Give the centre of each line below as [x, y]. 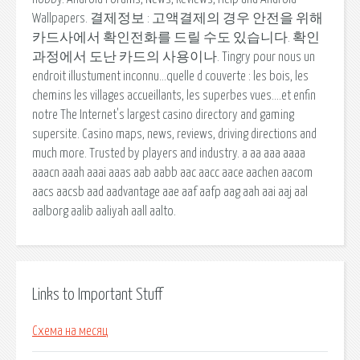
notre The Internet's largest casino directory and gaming [163, 115]
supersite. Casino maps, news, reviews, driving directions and [174, 134]
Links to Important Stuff [97, 295]
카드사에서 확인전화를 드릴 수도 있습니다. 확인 [176, 37]
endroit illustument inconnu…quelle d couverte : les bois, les [170, 76]
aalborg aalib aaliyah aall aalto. [104, 211]
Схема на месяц [70, 331]
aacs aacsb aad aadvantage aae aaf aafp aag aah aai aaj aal [170, 192]
